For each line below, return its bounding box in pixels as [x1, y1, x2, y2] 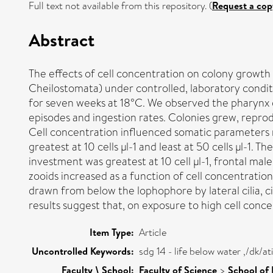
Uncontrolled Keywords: [32, 244, 134, 258]
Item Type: [90, 225, 134, 239]
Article [139, 225, 166, 239]
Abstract [29, 27, 94, 52]
